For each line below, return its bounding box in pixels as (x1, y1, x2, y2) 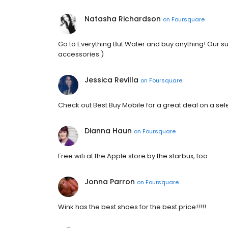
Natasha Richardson (84, 14, 161, 24)
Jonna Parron (84, 177, 135, 187)
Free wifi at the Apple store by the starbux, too (58, 151, 208, 161)
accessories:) (58, 49, 104, 59)
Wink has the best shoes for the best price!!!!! (58, 202, 206, 212)
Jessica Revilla (84, 75, 138, 85)
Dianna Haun (84, 126, 132, 136)
